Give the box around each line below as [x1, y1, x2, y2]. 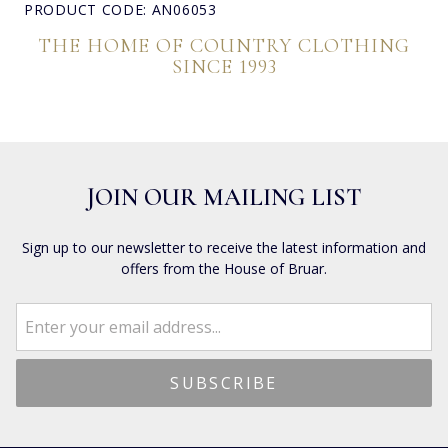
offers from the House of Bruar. [121, 258, 327, 278]
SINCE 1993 [171, 54, 277, 79]
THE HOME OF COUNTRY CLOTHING [38, 33, 410, 58]
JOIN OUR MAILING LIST [86, 182, 362, 212]
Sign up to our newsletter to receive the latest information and [22, 237, 426, 257]
